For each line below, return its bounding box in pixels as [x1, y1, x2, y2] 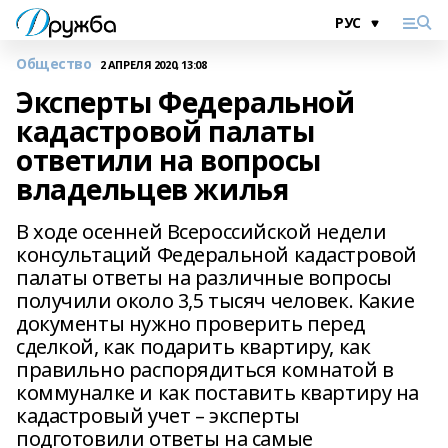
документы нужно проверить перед [16, 310, 365, 337]
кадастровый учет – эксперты [16, 402, 300, 429]
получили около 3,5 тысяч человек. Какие [16, 287, 415, 314]
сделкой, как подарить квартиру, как [16, 333, 371, 360]
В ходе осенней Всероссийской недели [16, 218, 387, 245]
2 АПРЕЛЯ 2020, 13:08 [99, 56, 207, 72]
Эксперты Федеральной [16, 83, 355, 121]
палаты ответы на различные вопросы [16, 264, 392, 291]
